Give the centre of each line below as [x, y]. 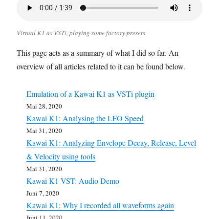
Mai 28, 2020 [44, 106]
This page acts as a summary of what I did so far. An [98, 52]
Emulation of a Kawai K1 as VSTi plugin [91, 93]
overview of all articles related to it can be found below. [101, 66]
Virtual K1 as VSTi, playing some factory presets [81, 33]
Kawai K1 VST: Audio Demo [73, 180]
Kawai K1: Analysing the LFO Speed [85, 118]
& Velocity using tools [61, 156]
